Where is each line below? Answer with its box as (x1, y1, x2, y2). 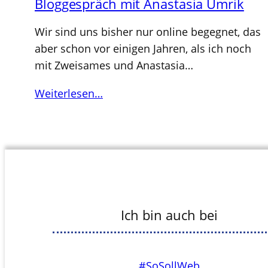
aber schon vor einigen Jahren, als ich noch (35, 41, 251, 56)
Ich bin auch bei (120, 206, 218, 224)
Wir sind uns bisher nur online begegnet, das (35, 25, 261, 39)
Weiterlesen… (35, 86, 103, 101)
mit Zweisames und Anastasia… (35, 58, 193, 73)
